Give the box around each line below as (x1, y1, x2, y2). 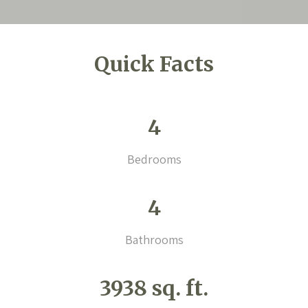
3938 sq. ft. (100, 275, 208, 301)
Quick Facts (94, 51, 214, 77)
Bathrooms (124, 232, 184, 247)
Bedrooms (126, 151, 181, 167)
